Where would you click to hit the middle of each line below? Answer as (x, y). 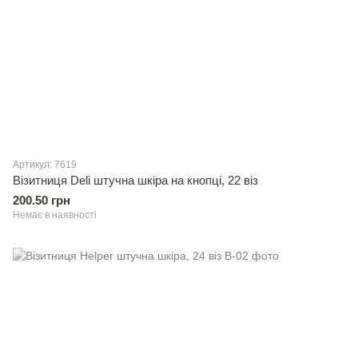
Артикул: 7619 (45, 165)
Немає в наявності (55, 215)
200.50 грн (42, 200)
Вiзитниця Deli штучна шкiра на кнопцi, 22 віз (135, 180)
